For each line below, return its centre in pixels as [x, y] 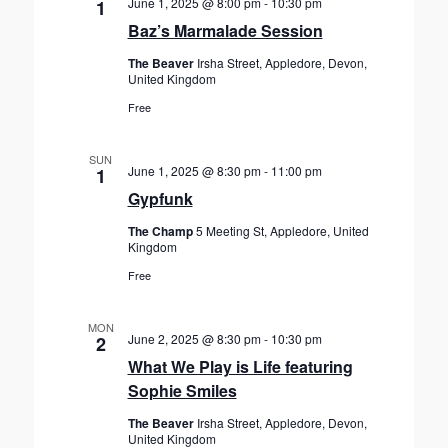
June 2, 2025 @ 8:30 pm [194, 338]
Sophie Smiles [182, 390]
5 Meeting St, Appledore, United [282, 230]
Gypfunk [160, 198]
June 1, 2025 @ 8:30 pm [194, 170]
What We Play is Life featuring [240, 366]
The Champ [161, 231]
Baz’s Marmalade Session [225, 30]
